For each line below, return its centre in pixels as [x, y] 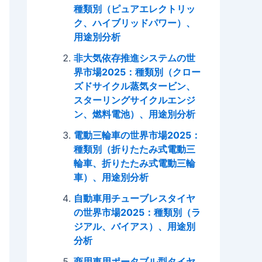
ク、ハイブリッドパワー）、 [135, 23]
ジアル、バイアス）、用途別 [135, 226]
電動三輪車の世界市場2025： [137, 135]
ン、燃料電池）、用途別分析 [135, 114]
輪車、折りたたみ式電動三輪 [135, 163]
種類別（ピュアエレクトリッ [135, 8]
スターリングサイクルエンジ [135, 100]
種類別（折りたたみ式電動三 [135, 149]
